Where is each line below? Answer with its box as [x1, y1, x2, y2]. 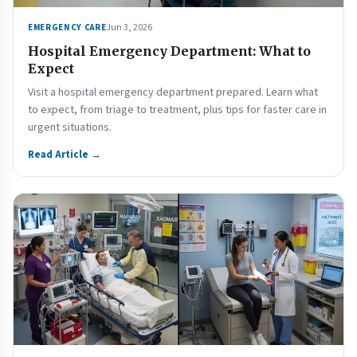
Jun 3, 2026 [106, 21, 153, 34]
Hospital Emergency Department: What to [28, 43, 311, 59]
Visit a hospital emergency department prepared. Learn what [28, 84, 318, 100]
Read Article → [28, 147, 101, 162]
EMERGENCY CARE [28, 22, 107, 33]
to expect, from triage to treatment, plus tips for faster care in [28, 102, 327, 118]
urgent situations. [28, 120, 112, 135]
